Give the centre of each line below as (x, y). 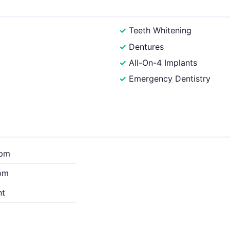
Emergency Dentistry (170, 79)
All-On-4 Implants (163, 62)
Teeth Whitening (160, 31)
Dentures (147, 46)
